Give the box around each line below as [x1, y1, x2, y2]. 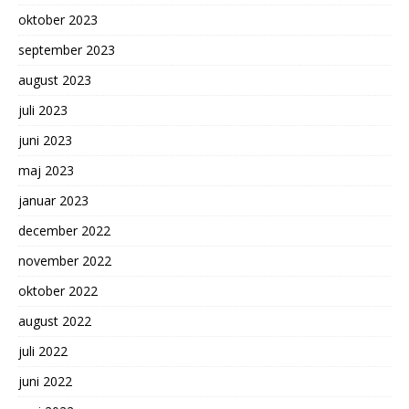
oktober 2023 [18, 11, 98, 28]
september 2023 [18, 41, 115, 58]
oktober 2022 [18, 282, 98, 299]
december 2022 [18, 222, 110, 239]
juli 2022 [18, 342, 68, 360]
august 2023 [18, 71, 91, 89]
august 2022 [18, 312, 91, 330]
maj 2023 [18, 162, 74, 179]
